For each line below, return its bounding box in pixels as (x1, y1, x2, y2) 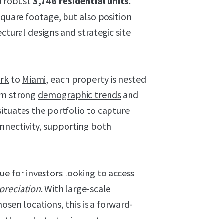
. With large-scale (41, 182, 111, 195)
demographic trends (38, 88, 121, 101)
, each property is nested (46, 73, 146, 85)
